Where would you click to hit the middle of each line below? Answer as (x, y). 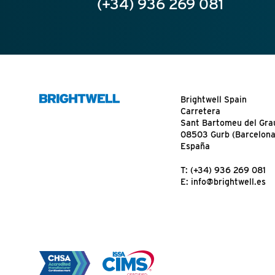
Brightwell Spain (213, 100)
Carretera (200, 111)
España (195, 146)
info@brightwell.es (228, 182)
